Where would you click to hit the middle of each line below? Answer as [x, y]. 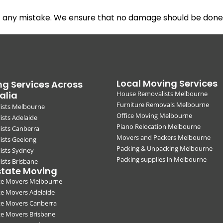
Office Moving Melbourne [154, 116]
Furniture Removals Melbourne [163, 105]
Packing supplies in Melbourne [162, 160]
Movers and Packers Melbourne [164, 138]
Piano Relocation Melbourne [159, 127]
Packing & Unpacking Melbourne [165, 149]
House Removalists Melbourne [162, 94]
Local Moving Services [167, 84]
